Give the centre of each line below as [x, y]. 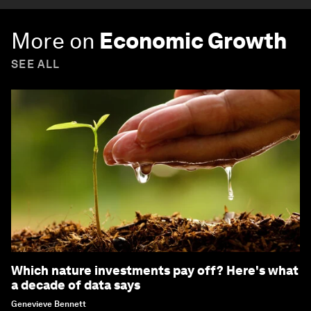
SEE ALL [36, 65]
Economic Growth [193, 41]
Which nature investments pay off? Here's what [155, 271]
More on [53, 41]
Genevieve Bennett [49, 304]
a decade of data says [76, 285]
